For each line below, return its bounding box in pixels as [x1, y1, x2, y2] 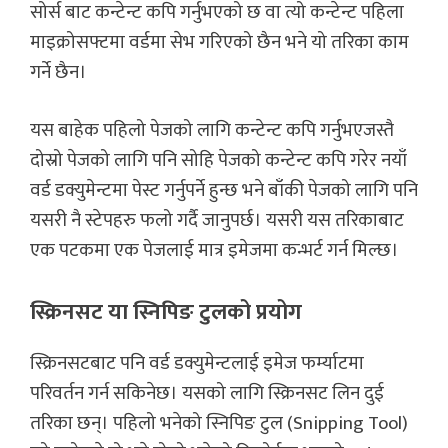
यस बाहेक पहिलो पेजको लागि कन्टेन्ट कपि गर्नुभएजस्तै [30, 115, 394, 147]
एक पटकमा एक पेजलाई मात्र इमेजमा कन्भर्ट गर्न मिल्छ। [30, 235, 403, 267]
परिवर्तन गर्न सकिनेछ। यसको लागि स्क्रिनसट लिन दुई [30, 377, 384, 409]
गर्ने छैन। [30, 56, 91, 88]
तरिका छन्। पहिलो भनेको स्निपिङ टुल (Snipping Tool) [30, 407, 408, 439]
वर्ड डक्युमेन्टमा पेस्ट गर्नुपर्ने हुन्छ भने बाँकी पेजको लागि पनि [30, 175, 418, 207]
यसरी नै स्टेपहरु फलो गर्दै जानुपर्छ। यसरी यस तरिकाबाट [30, 205, 404, 237]
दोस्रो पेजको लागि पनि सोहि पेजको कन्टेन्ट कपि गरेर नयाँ [30, 145, 407, 177]
